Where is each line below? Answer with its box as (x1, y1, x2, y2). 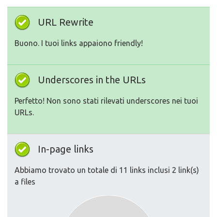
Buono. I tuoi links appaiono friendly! (15, 39, 143, 48)
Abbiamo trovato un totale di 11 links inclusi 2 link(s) (15, 166, 199, 175)
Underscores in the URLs (38, 74, 146, 86)
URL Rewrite (38, 16, 93, 28)
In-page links (38, 143, 93, 155)
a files (15, 177, 35, 186)
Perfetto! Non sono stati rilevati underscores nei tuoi (15, 96, 198, 106)
